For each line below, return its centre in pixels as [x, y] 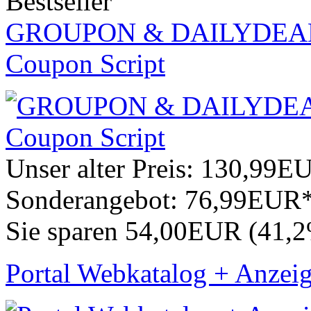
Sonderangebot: [95, 200]
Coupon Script [85, 64]
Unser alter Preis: [103, 169]
